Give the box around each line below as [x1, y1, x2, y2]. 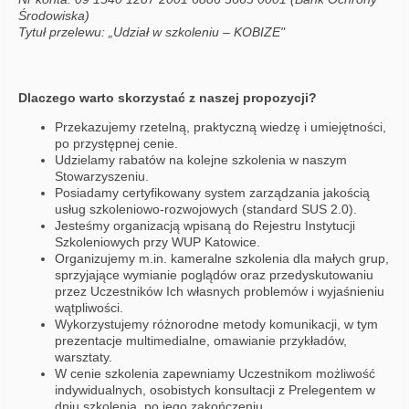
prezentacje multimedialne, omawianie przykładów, [55, 333, 347, 349]
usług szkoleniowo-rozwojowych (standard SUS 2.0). [55, 202, 357, 217]
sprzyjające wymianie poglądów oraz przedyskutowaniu [55, 267, 373, 283]
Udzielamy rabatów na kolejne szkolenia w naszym [55, 152, 347, 168]
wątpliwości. [55, 300, 123, 316]
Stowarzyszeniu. [55, 169, 149, 184]
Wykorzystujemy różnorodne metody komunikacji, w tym [55, 317, 378, 332]
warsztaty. [55, 350, 112, 365]
